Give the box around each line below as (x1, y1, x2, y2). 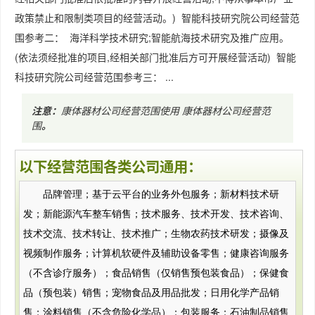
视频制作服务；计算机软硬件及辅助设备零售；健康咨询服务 (23, 248, 289, 259)
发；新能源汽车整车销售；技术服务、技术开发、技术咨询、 (23, 209, 289, 220)
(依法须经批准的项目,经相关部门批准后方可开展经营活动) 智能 (15, 50, 296, 64)
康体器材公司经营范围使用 (61, 103, 182, 117)
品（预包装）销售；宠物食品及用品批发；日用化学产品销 (23, 288, 279, 299)
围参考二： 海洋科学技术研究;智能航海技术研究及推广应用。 (15, 30, 289, 44)
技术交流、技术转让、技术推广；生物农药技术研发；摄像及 (23, 229, 289, 240)
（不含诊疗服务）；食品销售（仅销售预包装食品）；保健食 (23, 268, 289, 279)
